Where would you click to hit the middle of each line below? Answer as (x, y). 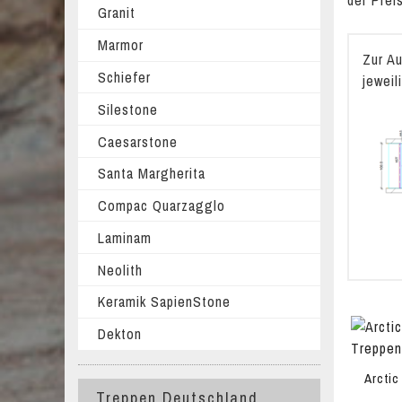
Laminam (124, 237)
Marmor (120, 45)
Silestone (127, 109)
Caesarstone (137, 141)
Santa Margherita (151, 174)
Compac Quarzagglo (161, 206)
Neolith (120, 270)
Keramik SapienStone (164, 302)
